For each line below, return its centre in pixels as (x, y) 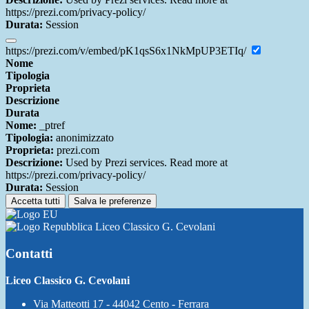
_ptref (51, 126)
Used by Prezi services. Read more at (145, 163)
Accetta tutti (36, 201)
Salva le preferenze (112, 201)
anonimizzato (83, 138)
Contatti (29, 253)
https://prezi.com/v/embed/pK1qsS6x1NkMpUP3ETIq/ (127, 51)
